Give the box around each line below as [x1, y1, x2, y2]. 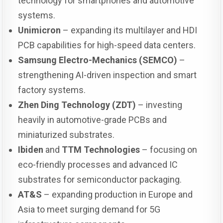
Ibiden [18, 144, 44, 155]
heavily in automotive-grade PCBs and [18, 114, 167, 125]
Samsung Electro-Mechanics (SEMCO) [18, 54, 178, 65]
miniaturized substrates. [18, 129, 115, 140]
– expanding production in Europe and [42, 189, 193, 200]
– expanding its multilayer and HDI [61, 24, 198, 35]
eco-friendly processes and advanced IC [18, 159, 178, 170]
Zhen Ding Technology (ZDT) [18, 99, 136, 110]
